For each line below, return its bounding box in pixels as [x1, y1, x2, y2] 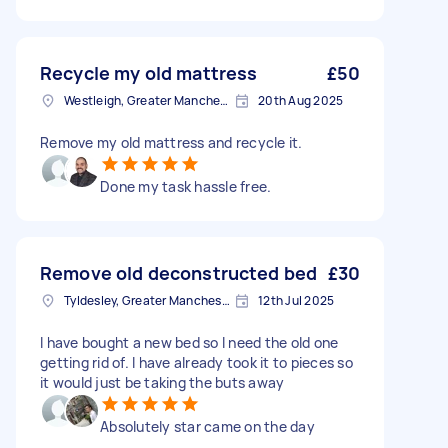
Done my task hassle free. [100, 177, 272, 196]
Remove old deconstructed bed [40, 261, 318, 285]
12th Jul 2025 [258, 292, 335, 309]
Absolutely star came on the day [100, 417, 315, 436]
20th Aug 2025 [258, 92, 344, 109]
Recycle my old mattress [40, 61, 258, 85]
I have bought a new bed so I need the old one [40, 333, 339, 352]
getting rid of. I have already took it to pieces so [40, 353, 353, 372]
